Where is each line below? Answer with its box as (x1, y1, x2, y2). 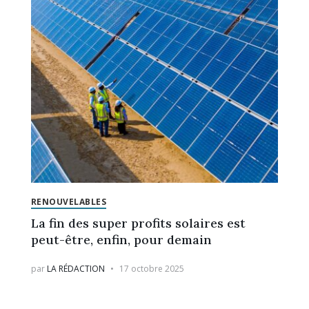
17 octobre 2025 (119, 263, 184, 275)
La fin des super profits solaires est (30, 215, 246, 232)
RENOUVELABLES (30, 196, 107, 208)
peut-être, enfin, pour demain (30, 232, 212, 248)
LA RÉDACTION (46, 263, 105, 275)
